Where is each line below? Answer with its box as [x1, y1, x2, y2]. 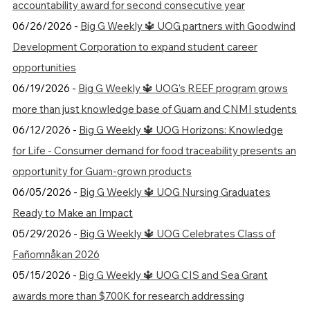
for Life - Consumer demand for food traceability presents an [12, 143, 296, 157]
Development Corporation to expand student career [12, 39, 257, 53]
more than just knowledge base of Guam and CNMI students [12, 102, 297, 116]
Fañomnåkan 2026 [12, 247, 100, 261]
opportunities [12, 60, 76, 74]
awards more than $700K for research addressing [12, 289, 244, 302]
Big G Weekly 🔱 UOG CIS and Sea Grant [78, 268, 268, 282]
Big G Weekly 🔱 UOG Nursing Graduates [79, 185, 271, 199]
